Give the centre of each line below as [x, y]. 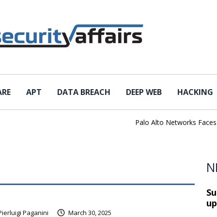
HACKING [195, 92]
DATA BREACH [84, 92]
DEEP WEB [144, 92]
